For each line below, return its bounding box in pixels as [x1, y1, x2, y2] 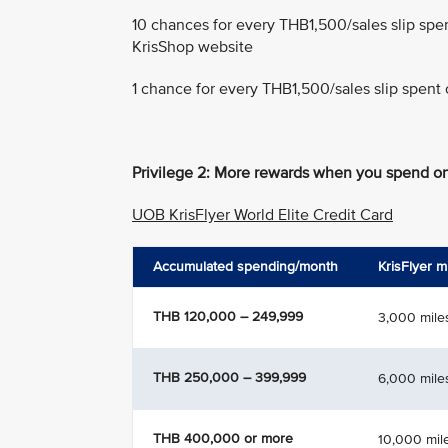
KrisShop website [132, 37, 253, 58]
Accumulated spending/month [153, 258, 338, 276]
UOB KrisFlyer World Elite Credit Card [132, 205, 393, 226]
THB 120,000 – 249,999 [153, 308, 303, 326]
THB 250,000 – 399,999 [153, 369, 306, 387]
